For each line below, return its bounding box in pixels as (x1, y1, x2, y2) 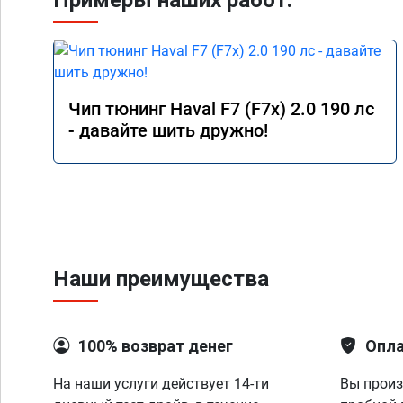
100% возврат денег (78, 336, 233, 355)
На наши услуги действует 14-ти (53, 375, 269, 392)
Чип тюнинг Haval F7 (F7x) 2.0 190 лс (68, 98, 374, 120)
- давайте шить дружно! (68, 120, 268, 141)
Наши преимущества (53, 266, 269, 291)
